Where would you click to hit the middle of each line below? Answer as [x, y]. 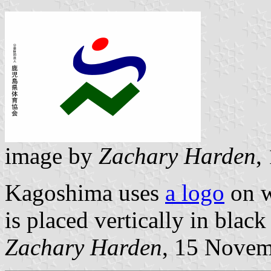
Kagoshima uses [85, 193]
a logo [195, 193]
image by [52, 156]
